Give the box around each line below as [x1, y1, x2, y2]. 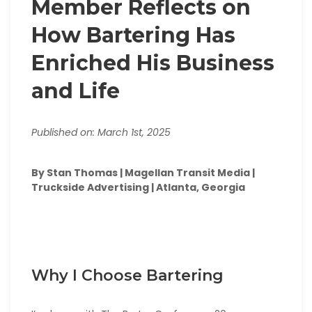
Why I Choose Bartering [31, 266, 224, 286]
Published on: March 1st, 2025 [31, 125, 171, 140]
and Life [31, 78, 120, 104]
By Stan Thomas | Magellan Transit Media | [31, 166, 255, 180]
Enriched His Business [31, 50, 274, 77]
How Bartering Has [31, 22, 235, 49]
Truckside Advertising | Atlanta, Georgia [31, 180, 245, 195]
